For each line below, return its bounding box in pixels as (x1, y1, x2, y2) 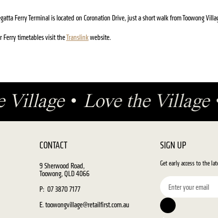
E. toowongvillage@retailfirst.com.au (39, 200, 130, 209)
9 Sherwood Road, (39, 161, 91, 170)
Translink (66, 33, 89, 42)
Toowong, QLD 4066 (39, 169, 90, 178)
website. (89, 33, 111, 42)
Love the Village (89, 92, 215, 111)
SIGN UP (160, 140, 187, 151)
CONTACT (39, 140, 68, 151)
